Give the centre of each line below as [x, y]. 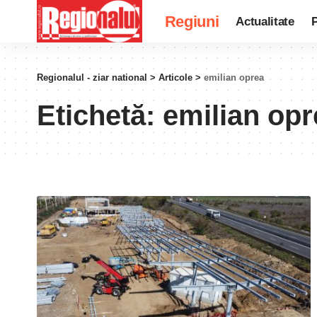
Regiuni [192, 21]
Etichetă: [100, 115]
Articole [175, 77]
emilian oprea [234, 77]
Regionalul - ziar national [92, 77]
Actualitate [265, 21]
